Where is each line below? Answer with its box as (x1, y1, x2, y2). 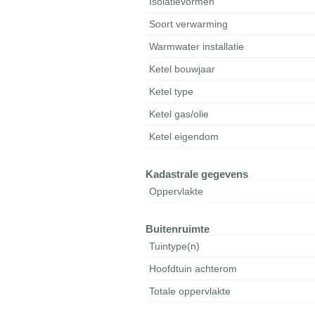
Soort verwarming (149, 18, 229, 30)
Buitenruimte (146, 223, 210, 235)
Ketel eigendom (149, 131, 219, 142)
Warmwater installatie (149, 41, 245, 52)
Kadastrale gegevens (146, 168, 249, 180)
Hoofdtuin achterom (149, 263, 238, 274)
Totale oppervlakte (149, 285, 231, 297)
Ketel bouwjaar (149, 63, 216, 75)
